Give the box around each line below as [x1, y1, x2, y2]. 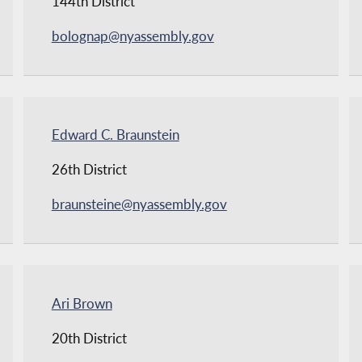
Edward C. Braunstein [51, 126, 179, 144]
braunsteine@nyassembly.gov [51, 196, 227, 213]
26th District [51, 161, 127, 179]
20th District [51, 329, 127, 347]
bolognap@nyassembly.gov [51, 27, 214, 45]
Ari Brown [51, 294, 112, 312]
